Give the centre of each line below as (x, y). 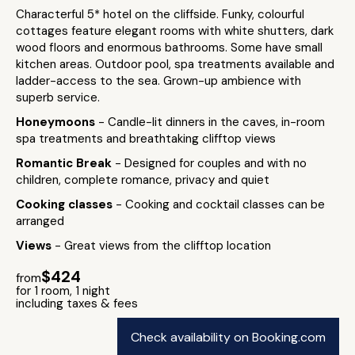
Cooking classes (66, 204)
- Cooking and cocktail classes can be (220, 204)
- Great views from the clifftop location (163, 246)
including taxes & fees (77, 303)
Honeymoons (57, 122)
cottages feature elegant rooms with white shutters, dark (175, 31)
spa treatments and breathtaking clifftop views (146, 139)
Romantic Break (65, 163)
